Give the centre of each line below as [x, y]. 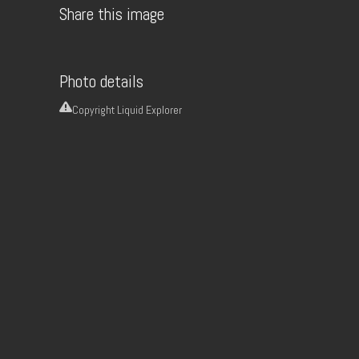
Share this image [112, 14]
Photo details [101, 81]
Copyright [95, 109]
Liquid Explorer [149, 109]
